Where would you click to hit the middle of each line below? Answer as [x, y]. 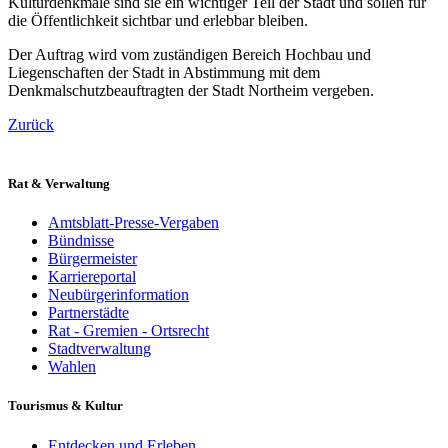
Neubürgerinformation [118, 295]
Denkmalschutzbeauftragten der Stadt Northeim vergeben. [191, 90]
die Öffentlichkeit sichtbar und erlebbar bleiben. [158, 20]
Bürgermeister [92, 259]
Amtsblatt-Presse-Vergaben [133, 223]
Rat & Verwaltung [59, 184]
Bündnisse [81, 241]
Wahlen [72, 367]
